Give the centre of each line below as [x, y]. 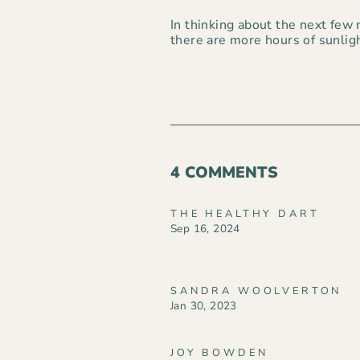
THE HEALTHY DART [245, 213]
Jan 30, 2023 [204, 305]
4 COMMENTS [224, 172]
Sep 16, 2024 [205, 228]
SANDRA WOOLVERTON [256, 290]
